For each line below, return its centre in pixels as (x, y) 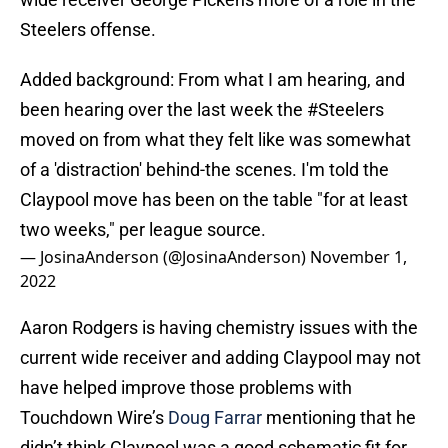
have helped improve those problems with (186, 388)
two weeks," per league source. (143, 230)
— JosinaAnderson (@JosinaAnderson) (165, 257)
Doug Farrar (215, 418)
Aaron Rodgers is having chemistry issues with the (219, 328)
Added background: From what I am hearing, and (212, 80)
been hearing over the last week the (163, 110)
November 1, (358, 257)
